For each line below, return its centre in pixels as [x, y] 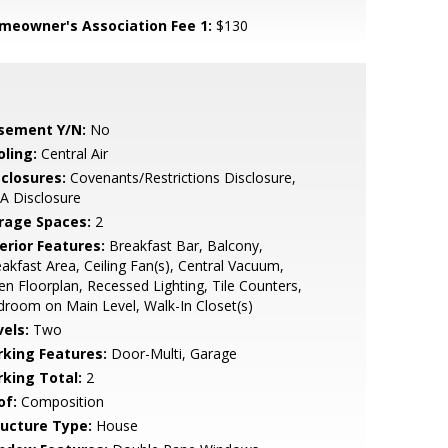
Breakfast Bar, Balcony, [183, 245]
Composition [60, 401]
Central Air [72, 153]
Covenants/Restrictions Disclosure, [180, 177]
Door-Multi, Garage [171, 353]
